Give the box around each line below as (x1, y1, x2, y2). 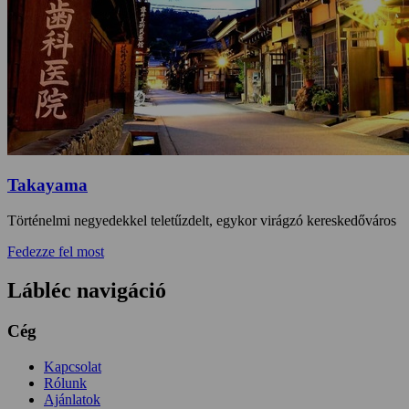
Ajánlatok (44, 391, 100, 407)
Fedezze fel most (7, 244, 104, 260)
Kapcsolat (44, 358, 101, 374)
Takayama (7, 175, 88, 195)
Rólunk (44, 374, 87, 391)
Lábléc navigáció (7, 278, 166, 302)
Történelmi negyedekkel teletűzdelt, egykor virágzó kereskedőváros (7, 213, 396, 229)
